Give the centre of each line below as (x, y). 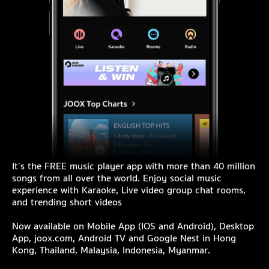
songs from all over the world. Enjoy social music (117, 179)
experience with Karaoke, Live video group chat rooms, (129, 191)
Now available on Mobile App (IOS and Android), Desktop (133, 227)
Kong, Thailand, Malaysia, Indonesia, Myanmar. (111, 251)
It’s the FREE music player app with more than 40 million (134, 167)
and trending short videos (67, 203)
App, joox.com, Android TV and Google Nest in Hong (124, 239)
